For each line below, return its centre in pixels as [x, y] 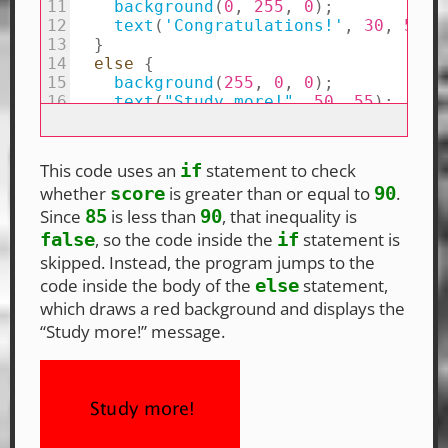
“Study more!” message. [132, 332]
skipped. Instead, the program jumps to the [207, 263]
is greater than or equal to [269, 194]
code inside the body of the [147, 286]
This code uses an [110, 171]
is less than [153, 217]
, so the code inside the [186, 240]
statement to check [279, 171]
